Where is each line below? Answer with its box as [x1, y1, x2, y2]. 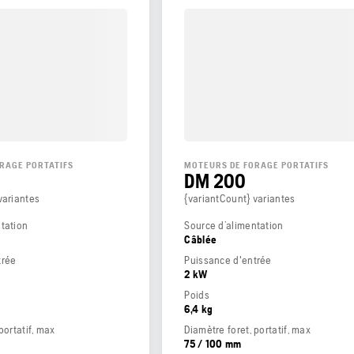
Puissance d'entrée [184, 253, 272, 266]
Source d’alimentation [184, 218, 284, 232]
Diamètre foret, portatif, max [184, 322, 311, 336]
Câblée [184, 232, 217, 246]
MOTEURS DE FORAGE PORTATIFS [184, 159, 330, 171]
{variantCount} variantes [184, 191, 296, 205]
